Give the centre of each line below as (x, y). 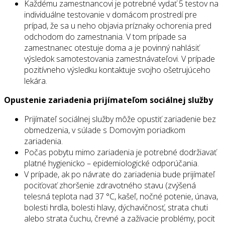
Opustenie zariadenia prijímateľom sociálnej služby (108, 100)
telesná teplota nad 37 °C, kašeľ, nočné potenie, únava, (121, 197)
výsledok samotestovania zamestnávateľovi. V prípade (120, 59)
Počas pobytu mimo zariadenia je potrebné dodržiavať (120, 152)
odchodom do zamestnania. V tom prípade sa (105, 37)
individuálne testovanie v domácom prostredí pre (110, 15)
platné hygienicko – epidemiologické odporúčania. (111, 163)
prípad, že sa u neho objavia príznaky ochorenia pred (118, 26)
